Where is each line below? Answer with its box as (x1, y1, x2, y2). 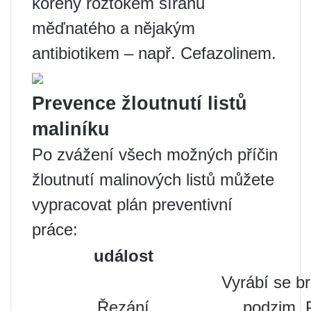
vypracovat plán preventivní (32, 194, 233, 214)
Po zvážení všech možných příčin (32, 144, 278, 164)
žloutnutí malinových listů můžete (32, 169, 274, 189)
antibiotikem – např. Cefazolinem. (32, 43, 276, 62)
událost (93, 246, 153, 265)
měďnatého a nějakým (32, 18, 195, 37)
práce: (32, 219, 78, 239)
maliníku (32, 118, 110, 140)
